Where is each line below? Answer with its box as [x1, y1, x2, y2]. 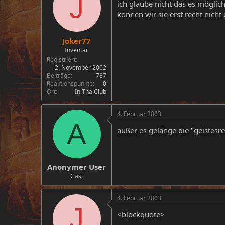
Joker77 [62, 35, 91, 46]
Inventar [65, 45, 88, 54]
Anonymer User [47, 162, 106, 172]
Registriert [47, 55, 76, 64]
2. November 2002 [55, 63, 106, 72]
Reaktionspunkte [47, 79, 93, 88]
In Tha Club [75, 87, 106, 96]
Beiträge [47, 71, 71, 80]
